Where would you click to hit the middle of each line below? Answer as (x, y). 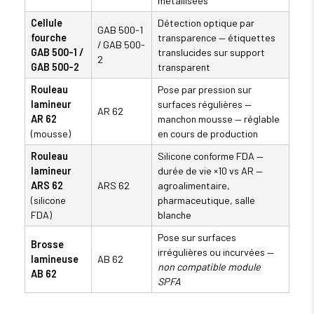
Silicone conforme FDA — (211, 156)
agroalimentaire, (194, 186)
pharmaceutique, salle (206, 200)
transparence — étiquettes (217, 38)
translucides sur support (211, 53)
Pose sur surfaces (197, 238)
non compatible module (209, 267)
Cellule (47, 23)
